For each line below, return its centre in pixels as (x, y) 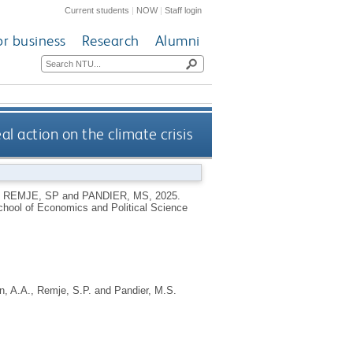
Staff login (184, 10)
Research (110, 41)
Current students (97, 10)
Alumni (177, 41)
